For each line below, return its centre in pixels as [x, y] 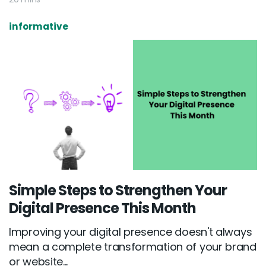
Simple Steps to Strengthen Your [118, 191]
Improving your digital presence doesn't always [131, 232]
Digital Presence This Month [102, 208]
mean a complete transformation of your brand [133, 247]
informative [39, 27]
